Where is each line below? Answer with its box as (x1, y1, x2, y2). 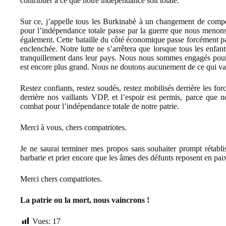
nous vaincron (93, 195, 142, 204)
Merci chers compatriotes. (20, 174, 102, 183)
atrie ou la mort (36, 195, 89, 204)
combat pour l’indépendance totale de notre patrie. (20, 101, 179, 110)
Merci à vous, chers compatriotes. (20, 123, 127, 132)
